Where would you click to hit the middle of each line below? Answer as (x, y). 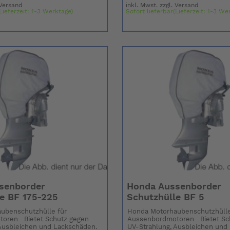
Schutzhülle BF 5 (165, 198)
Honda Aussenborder (174, 187)
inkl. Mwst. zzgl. (150, 5)
